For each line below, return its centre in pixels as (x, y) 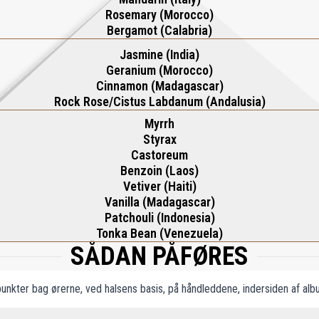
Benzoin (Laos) (159, 171)
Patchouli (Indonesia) (159, 218)
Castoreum (159, 155)
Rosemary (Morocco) (159, 15)
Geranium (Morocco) (159, 70)
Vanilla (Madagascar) (159, 202)
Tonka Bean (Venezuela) (159, 233)
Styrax (159, 139)
